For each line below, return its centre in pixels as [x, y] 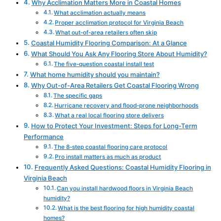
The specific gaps [78, 96]
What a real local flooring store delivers [110, 116]
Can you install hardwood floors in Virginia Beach [125, 189]
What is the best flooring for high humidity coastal [126, 208]
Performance [44, 137]
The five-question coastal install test [104, 64]
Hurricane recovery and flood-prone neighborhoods [127, 106]
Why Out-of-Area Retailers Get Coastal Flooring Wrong [115, 86]
